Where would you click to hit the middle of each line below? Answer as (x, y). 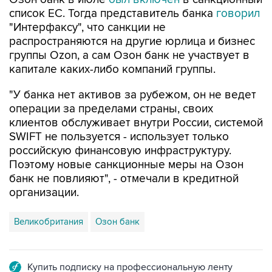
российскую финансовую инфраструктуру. (120, 151)
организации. (44, 193)
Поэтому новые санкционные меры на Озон (126, 165)
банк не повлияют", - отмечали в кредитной (124, 179)
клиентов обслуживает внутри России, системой (136, 123)
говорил (238, 14)
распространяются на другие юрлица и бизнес (132, 42)
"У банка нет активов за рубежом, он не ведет (133, 95)
